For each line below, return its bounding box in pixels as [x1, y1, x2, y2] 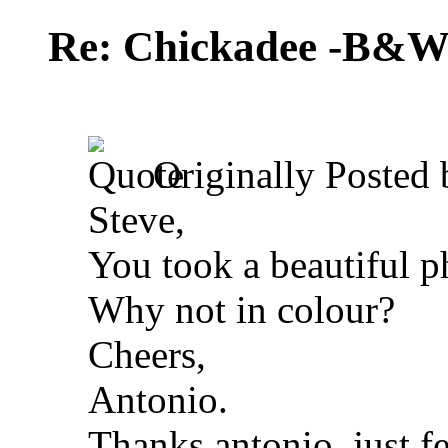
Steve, [88, 197, 185, 241]
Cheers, [88, 332, 206, 376]
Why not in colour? [88, 287, 395, 331]
